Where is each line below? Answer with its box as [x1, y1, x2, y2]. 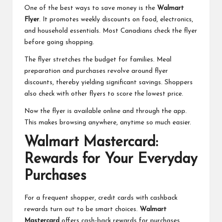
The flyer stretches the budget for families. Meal [24, 56, 171, 63]
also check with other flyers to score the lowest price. [24, 91, 183, 98]
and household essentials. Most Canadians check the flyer [24, 28, 197, 35]
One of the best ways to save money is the [24, 5, 157, 12]
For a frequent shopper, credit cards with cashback [24, 194, 177, 201]
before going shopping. [24, 39, 94, 46]
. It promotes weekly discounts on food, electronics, [39, 16, 193, 23]
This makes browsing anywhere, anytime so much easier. [24, 119, 191, 126]
